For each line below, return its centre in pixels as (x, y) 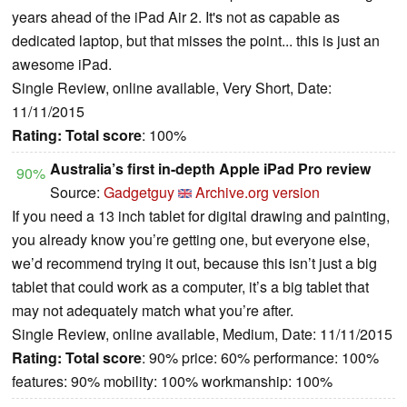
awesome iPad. (62, 64)
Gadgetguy (139, 192)
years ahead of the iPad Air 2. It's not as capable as (176, 16)
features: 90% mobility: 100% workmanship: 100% (172, 381)
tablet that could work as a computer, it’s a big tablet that (190, 286)
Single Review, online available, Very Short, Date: (172, 87)
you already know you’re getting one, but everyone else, (191, 239)
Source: (77, 192)
